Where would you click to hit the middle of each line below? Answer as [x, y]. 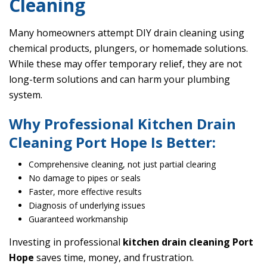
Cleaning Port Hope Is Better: [112, 142]
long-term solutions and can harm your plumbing [119, 80]
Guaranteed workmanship [78, 219]
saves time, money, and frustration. [114, 258]
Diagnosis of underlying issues [87, 206]
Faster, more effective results [85, 192]
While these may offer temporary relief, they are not [125, 64]
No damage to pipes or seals [84, 178]
